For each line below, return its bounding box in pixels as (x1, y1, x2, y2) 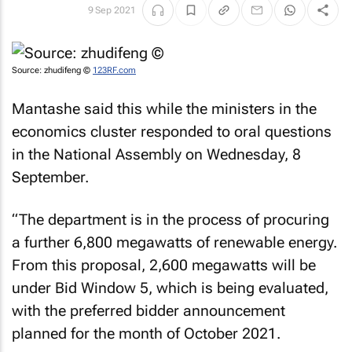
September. (12, 167, 89, 186)
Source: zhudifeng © (12, 65, 93, 75)
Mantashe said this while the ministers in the (12, 99, 317, 118)
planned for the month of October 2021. (12, 324, 280, 343)
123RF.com (93, 65, 136, 75)
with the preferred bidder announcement (12, 302, 285, 320)
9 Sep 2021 (87, 5, 136, 16)
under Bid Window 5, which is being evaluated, (12, 279, 328, 297)
